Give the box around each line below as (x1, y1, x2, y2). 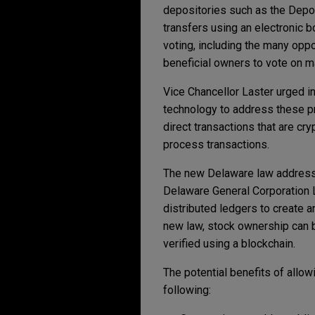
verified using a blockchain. (163, 237, 295, 250)
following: (163, 283, 211, 297)
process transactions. (163, 138, 269, 151)
